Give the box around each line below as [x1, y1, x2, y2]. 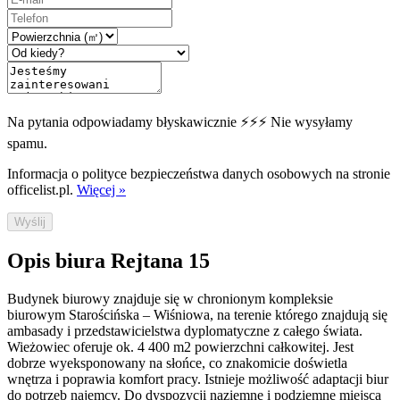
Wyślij [14, 215, 46, 229]
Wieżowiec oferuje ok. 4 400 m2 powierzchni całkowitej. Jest [7, 338, 354, 354]
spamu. [7, 136, 47, 152]
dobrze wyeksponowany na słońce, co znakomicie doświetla [7, 354, 347, 371]
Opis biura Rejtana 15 [7, 249, 210, 273]
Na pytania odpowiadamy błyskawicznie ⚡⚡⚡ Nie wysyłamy [7, 114, 353, 130]
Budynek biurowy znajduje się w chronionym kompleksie [7, 290, 333, 306]
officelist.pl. [7, 182, 73, 198]
